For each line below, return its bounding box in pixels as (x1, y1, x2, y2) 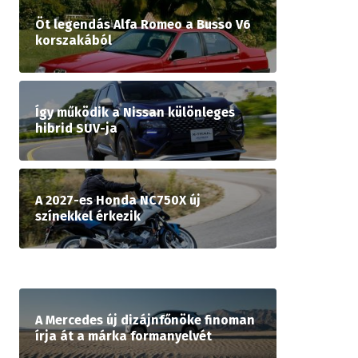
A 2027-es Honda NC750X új (35, 193, 201, 209)
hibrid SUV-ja (35, 121, 117, 137)
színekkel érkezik (35, 209, 141, 225)
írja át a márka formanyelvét (35, 328, 212, 344)
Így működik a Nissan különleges (35, 105, 235, 121)
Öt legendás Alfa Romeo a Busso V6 (35, 17, 251, 33)
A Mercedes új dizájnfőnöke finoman (35, 312, 255, 328)
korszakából (35, 33, 112, 49)
